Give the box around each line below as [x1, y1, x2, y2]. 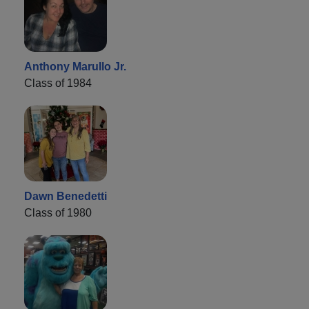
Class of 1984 [24, 77, 92, 89]
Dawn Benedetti [24, 190, 107, 202]
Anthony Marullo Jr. [24, 60, 126, 72]
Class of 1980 [24, 206, 92, 219]
